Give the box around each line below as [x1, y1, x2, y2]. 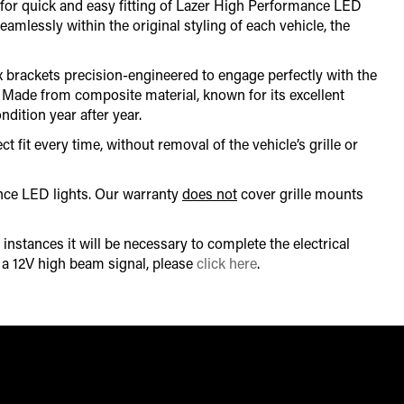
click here [197, 253, 257, 273]
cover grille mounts [237, 184, 363, 204]
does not [182, 184, 237, 204]
